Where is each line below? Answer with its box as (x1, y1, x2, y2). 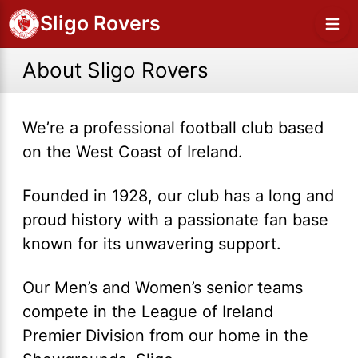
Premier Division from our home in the (22, 326, 308, 345)
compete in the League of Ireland (22, 302, 273, 321)
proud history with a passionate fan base (22, 210, 328, 229)
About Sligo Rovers (22, 58, 209, 82)
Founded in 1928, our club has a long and (22, 186, 334, 205)
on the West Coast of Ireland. (22, 142, 253, 161)
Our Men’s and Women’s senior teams (22, 278, 303, 297)
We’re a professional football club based (22, 118, 324, 137)
